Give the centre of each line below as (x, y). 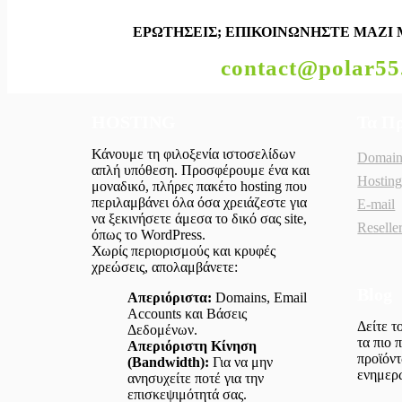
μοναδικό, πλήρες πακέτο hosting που (199, 187)
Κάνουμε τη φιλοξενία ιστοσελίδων (193, 154)
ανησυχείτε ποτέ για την (196, 379)
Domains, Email (259, 298)
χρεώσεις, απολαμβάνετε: (165, 267)
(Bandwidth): (168, 363)
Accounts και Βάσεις (187, 314)
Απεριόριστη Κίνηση (192, 346)
